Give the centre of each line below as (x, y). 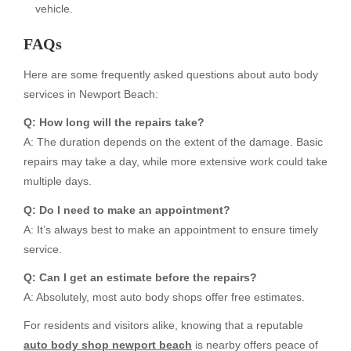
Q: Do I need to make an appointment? (127, 210)
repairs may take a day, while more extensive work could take (175, 162)
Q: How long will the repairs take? (114, 123)
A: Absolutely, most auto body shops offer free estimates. (164, 297)
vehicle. (54, 8)
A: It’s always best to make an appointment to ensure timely (171, 229)
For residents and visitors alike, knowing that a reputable (163, 325)
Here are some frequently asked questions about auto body (171, 75)
